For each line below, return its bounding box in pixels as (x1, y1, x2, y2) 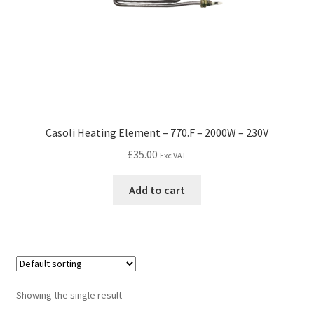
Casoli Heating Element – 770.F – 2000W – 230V (46, 125, 268, 139)
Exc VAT (160, 149, 186, 161)
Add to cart (129, 182, 185, 197)
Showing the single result (15, 288, 122, 301)
